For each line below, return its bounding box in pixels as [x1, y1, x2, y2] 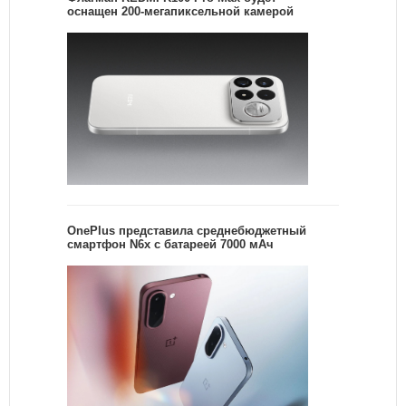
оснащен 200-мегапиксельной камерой [67, 4, 294, 18]
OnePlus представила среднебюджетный [67, 224, 306, 238]
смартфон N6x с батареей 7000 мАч [67, 237, 274, 252]
